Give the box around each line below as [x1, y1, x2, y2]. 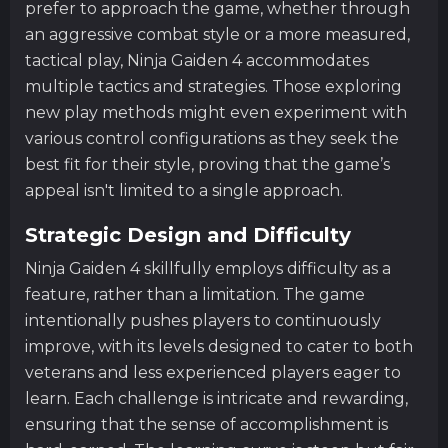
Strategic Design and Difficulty [25, 222, 351, 247]
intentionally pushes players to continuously [25, 310, 381, 330]
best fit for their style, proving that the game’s [25, 154, 390, 174]
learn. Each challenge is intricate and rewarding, [25, 388, 408, 408]
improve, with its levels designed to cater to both [25, 336, 413, 356]
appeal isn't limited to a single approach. [25, 180, 343, 200]
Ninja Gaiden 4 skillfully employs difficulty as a [25, 258, 391, 278]
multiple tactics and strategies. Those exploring [25, 76, 402, 96]
